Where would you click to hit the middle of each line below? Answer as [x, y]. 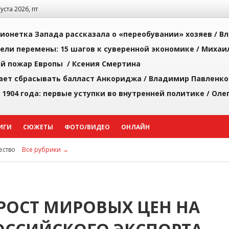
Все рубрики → [45, 150]
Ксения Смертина [106, 64]
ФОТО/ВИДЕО [87, 127]
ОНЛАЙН [135, 127]
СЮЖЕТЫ [38, 127]
